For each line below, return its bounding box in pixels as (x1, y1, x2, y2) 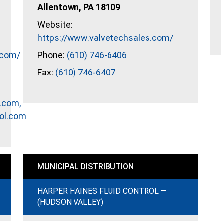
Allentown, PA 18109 (37, 2, 120, 12)
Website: (37, 19, 73, 30)
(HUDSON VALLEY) (37, 197, 103, 207)
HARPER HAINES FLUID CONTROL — (37, 186, 167, 196)
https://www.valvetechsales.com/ (37, 33, 173, 43)
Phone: (37, 50, 67, 60)
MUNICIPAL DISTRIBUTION (37, 162, 134, 171)
